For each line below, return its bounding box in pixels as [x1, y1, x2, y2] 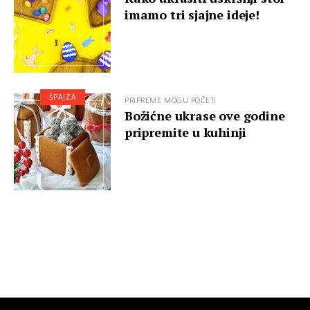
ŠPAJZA [48, 92, 76, 102]
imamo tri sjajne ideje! [125, 6, 259, 23]
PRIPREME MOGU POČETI [125, 95, 217, 105]
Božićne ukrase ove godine [125, 107, 285, 124]
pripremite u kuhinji [125, 124, 246, 140]
